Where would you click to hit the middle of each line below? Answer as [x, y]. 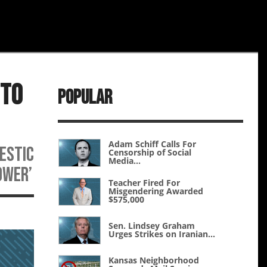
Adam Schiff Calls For [153, 144]
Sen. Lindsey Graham [152, 226]
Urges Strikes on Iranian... [162, 234]
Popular [85, 97]
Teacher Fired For [145, 183]
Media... [125, 161]
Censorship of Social [150, 153]
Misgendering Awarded [156, 191]
